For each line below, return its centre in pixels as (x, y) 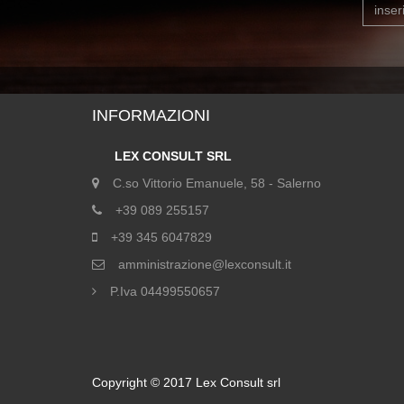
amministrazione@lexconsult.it (205, 264)
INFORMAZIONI (151, 115)
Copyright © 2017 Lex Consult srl (186, 382)
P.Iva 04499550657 (165, 291)
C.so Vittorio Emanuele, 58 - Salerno (217, 183)
